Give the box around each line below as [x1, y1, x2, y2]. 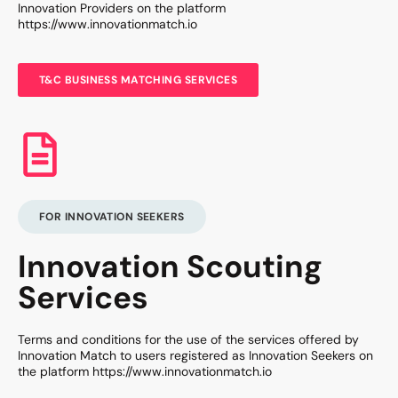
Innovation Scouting [18, 245, 322, 287]
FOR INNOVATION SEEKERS [39, 209, 185, 224]
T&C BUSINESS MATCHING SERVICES [39, 72, 238, 87]
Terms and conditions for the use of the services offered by [18, 330, 359, 347]
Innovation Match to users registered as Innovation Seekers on [18, 346, 373, 363]
